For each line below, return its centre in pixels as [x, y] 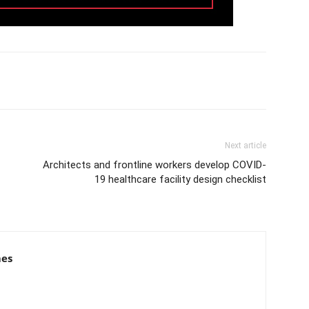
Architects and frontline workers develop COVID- [154, 165]
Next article [246, 146]
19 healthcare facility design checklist [180, 179]
